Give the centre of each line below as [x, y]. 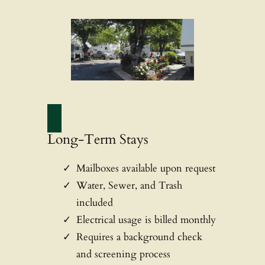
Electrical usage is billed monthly [146, 219]
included [94, 202]
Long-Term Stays [98, 139]
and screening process [123, 254]
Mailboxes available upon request [146, 168]
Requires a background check [139, 237]
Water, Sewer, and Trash [129, 185]
